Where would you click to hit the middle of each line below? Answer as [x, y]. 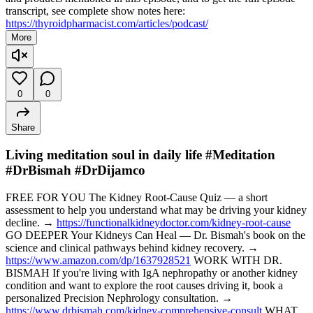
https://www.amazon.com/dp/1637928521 [98, 261]
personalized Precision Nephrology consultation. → [119, 298]
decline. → [31, 223]
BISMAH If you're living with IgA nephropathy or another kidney [152, 273]
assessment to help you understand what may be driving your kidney [156, 210]
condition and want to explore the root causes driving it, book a [144, 286]
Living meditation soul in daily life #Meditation [140, 155]
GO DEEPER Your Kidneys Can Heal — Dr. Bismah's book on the [155, 235]
